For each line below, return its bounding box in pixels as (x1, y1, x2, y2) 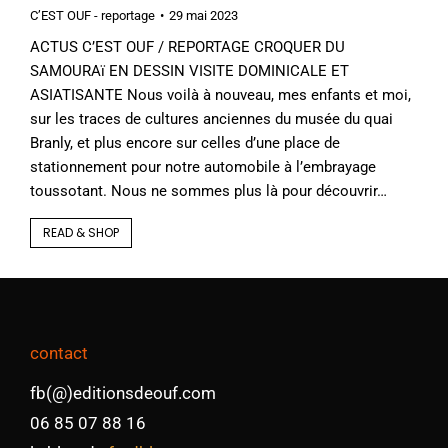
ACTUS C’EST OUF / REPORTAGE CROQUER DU (30, 38, 345, 57)
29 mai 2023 (169, 8, 238, 24)
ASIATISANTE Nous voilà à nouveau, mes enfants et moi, (30, 86, 411, 105)
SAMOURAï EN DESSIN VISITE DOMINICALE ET (30, 62, 349, 81)
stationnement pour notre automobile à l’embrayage (30, 158, 376, 177)
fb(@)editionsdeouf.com (30, 383, 216, 404)
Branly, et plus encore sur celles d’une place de (30, 134, 340, 153)
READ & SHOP (43, 224, 119, 242)
